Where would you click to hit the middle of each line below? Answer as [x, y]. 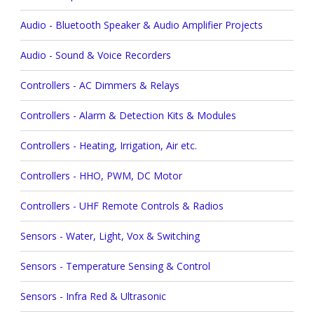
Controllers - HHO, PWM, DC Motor [101, 176]
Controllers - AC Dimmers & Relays [100, 86]
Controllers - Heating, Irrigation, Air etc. [108, 146]
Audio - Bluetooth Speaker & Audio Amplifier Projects [141, 25]
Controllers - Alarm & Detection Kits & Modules [128, 116]
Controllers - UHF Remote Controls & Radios [122, 206]
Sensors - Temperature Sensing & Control [115, 266]
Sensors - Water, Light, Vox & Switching [110, 236]
